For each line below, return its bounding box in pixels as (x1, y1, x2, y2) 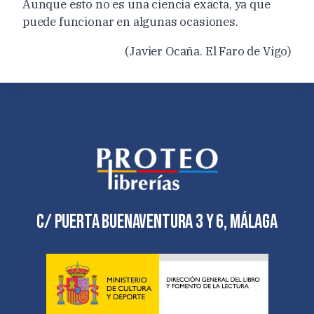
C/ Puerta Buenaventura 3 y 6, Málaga (36, 210, 278, 233)
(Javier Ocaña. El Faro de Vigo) (125, 43, 292, 59)
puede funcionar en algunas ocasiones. (22, 13, 238, 29)
